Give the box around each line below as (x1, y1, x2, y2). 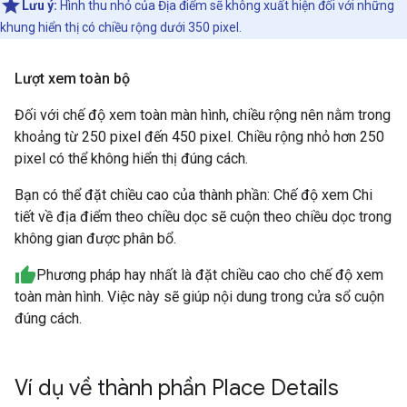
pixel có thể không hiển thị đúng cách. (15, 149, 248, 167)
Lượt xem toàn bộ (15, 69, 130, 87)
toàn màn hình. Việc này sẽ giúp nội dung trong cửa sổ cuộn (15, 288, 384, 306)
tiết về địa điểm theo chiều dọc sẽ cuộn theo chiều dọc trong (15, 207, 392, 225)
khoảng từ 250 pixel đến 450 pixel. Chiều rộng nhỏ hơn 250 (15, 127, 384, 145)
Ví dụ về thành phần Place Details (15, 374, 339, 402)
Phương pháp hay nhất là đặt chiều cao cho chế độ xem (36, 265, 383, 283)
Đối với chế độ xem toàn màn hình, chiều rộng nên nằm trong (15, 105, 391, 124)
